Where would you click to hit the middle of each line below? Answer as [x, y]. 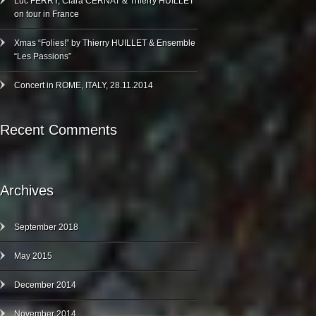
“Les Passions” [43, 56]
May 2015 [33, 256]
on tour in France [47, 14]
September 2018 [46, 227]
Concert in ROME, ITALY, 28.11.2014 [84, 85]
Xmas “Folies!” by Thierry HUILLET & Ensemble [105, 43]
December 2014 [45, 285]
